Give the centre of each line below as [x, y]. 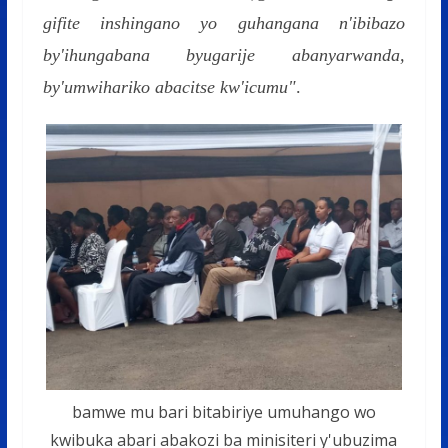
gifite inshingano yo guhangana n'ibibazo [224, 22]
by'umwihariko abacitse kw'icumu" [169, 86]
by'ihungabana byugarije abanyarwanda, [224, 54]
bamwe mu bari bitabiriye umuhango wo [223, 411]
